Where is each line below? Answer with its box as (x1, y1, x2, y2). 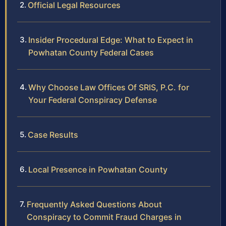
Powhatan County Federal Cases (28, 47, 154, 58)
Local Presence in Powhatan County (28, 164, 167, 175)
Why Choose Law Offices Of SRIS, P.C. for (28, 82, 189, 92)
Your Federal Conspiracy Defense (28, 94, 157, 105)
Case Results (28, 129, 78, 140)
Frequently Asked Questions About (27, 199, 162, 209)
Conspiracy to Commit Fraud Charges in (27, 211, 182, 222)
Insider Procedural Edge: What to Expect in (28, 34, 193, 45)
